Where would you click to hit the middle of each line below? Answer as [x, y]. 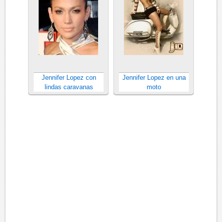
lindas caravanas [69, 87]
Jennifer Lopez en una [154, 77]
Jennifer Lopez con [69, 77]
